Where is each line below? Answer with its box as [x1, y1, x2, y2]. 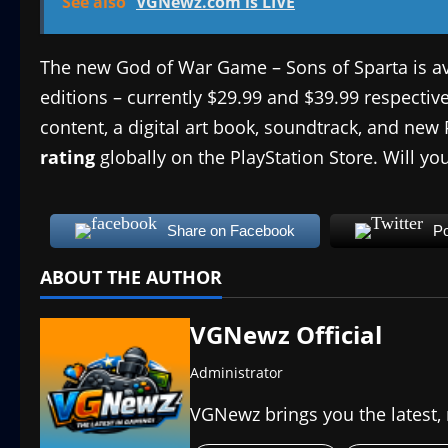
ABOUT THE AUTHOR [40, 264, 222, 289]
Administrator [190, 362, 283, 382]
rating [40, 144, 95, 169]
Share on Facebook [166, 221, 295, 239]
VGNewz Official [190, 317, 382, 351]
